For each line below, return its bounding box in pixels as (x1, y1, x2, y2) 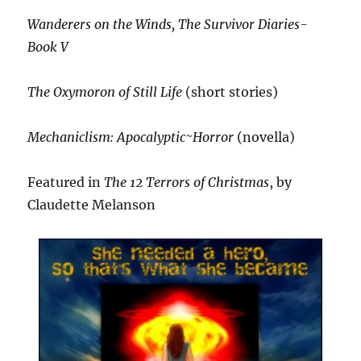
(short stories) (182, 83, 279, 100)
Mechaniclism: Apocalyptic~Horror (27, 128, 234, 145)
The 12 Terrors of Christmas (101, 173, 270, 190)
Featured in (27, 173, 102, 190)
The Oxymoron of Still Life (27, 83, 183, 100)
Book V (27, 38, 69, 55)
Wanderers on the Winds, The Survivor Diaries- (27, 15, 309, 32)
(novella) (234, 128, 296, 145)
